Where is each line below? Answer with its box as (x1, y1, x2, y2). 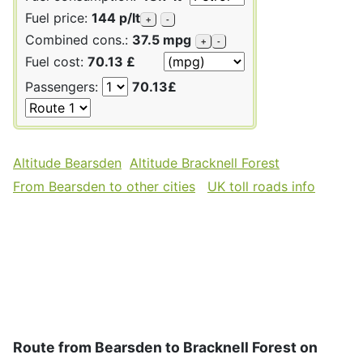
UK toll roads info (207, 177, 315, 194)
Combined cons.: (25, 31, 132, 48)
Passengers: (25, 78, 102, 95)
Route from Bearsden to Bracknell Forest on (13, 338, 318, 356)
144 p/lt (92, 9, 140, 26)
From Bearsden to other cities (13, 177, 195, 194)
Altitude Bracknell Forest (130, 154, 280, 171)
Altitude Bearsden (13, 154, 122, 171)
